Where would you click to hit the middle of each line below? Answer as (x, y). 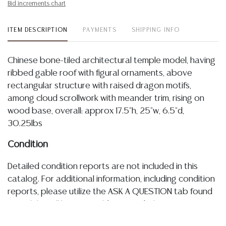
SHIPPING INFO (156, 30)
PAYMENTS (100, 30)
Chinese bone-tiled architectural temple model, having (111, 61)
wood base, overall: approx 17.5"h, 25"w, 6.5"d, (96, 111)
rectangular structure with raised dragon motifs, (99, 86)
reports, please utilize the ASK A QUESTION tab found (110, 192)
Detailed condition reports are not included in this (103, 166)
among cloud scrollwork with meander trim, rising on (106, 98)
